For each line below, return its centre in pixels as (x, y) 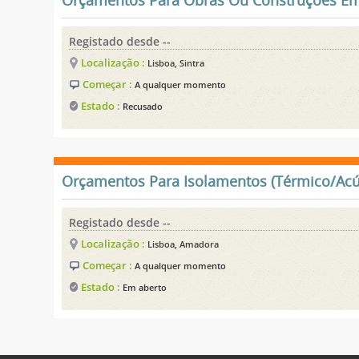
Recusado (143, 106)
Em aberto (145, 287)
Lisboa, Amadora (184, 244)
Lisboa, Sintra (176, 63)
